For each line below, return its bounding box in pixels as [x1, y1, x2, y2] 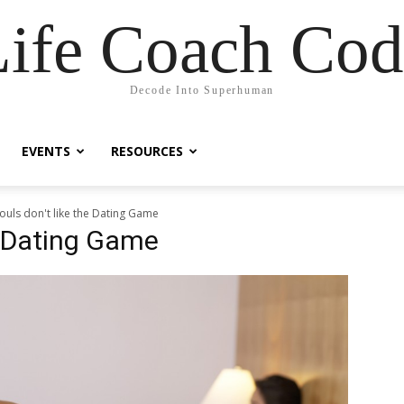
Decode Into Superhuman [129, 83, 275, 96]
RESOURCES [111, 142, 183, 160]
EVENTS [22, 142, 70, 160]
